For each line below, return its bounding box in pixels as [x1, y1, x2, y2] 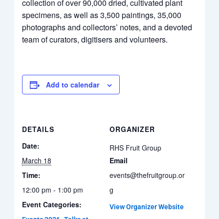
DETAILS [22, 124, 54, 134]
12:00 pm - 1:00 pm [22, 185, 83, 195]
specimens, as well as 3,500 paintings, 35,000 [22, 9, 181, 21]
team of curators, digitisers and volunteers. [22, 34, 168, 45]
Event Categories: [22, 199, 82, 209]
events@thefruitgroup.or [109, 170, 185, 180]
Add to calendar [45, 80, 99, 89]
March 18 [22, 155, 51, 165]
